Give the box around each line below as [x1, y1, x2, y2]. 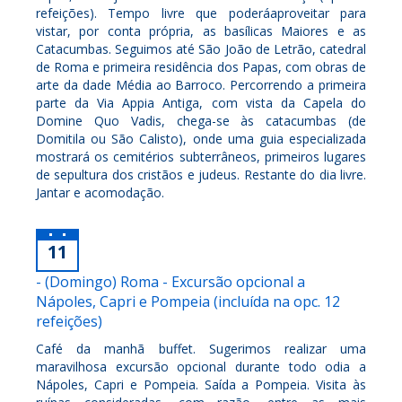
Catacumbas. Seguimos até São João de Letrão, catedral [36, 39, 366, 57]
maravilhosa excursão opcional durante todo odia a [36, 357, 366, 375]
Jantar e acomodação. [36, 183, 164, 201]
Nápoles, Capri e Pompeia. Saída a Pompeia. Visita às [36, 375, 366, 393]
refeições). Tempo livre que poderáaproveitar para [36, 4, 366, 22]
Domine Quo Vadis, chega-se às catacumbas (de [36, 111, 366, 129]
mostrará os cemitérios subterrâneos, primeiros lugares [36, 147, 366, 165]
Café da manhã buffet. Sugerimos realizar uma [36, 339, 366, 357]
